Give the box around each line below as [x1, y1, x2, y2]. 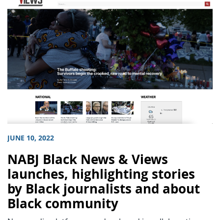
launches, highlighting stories [7, 165, 195, 183]
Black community [7, 194, 118, 212]
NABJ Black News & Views [7, 150, 168, 168]
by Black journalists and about [7, 180, 200, 197]
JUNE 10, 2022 [7, 133, 54, 143]
